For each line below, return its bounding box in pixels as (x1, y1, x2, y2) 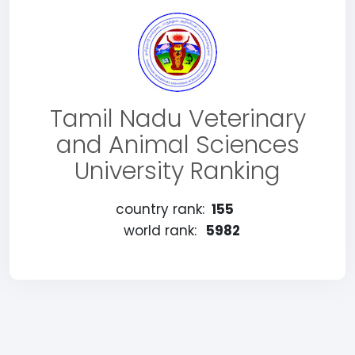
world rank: (123, 221, 197, 240)
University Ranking (74, 155, 281, 188)
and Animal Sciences (55, 128, 300, 162)
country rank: (115, 200, 204, 219)
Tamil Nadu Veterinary (49, 102, 306, 136)
